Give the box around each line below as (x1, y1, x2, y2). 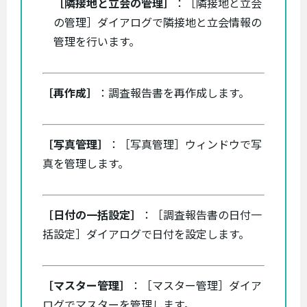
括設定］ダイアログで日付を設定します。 (42, 228, 249, 241)
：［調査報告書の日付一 (141, 208, 262, 222)
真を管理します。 (42, 157, 129, 171)
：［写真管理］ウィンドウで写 (108, 138, 262, 151)
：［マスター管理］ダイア (130, 279, 262, 293)
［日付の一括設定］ (42, 208, 141, 222)
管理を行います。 (53, 35, 140, 49)
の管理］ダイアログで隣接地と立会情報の (53, 16, 262, 29)
